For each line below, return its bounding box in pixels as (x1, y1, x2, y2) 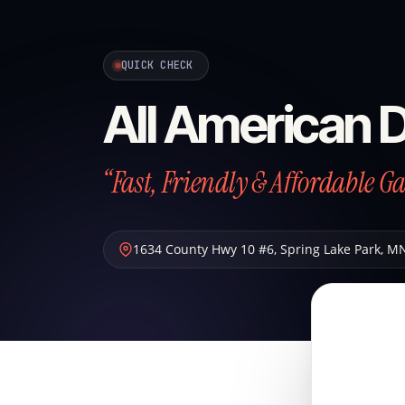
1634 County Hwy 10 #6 (133, 240, 274, 258)
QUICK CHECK (121, 58, 193, 72)
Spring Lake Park (280, 240, 381, 258)
